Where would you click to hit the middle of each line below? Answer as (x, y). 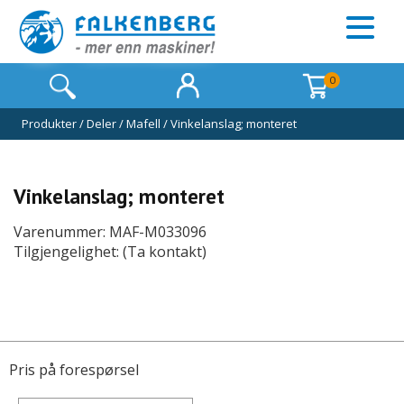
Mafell (143, 124)
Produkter (49, 124)
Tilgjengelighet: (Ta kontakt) (110, 252)
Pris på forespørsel (74, 370)
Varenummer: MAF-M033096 (110, 232)
